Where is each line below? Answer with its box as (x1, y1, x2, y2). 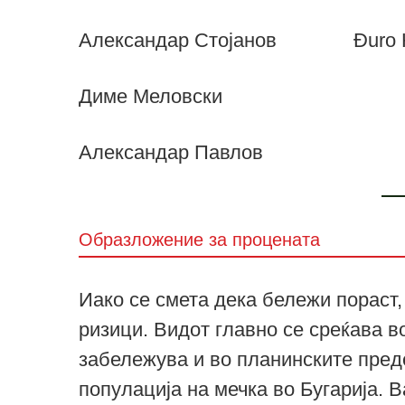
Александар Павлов (79, 141, 263, 165)
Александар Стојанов (79, 28, 277, 52)
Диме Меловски (79, 85, 222, 108)
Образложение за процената (79, 230, 320, 250)
